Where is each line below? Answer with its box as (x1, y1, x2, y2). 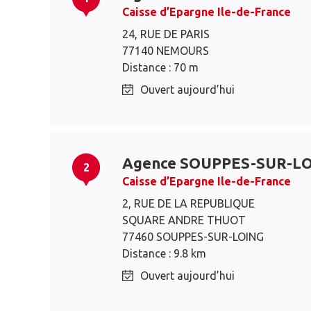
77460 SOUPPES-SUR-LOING (122, 230, 264, 243)
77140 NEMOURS (122, 44, 209, 57)
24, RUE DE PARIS (122, 28, 210, 40)
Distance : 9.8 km (122, 247, 206, 260)
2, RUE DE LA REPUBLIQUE (122, 197, 255, 210)
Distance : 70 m (122, 61, 199, 74)
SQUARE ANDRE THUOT (122, 214, 246, 226)
